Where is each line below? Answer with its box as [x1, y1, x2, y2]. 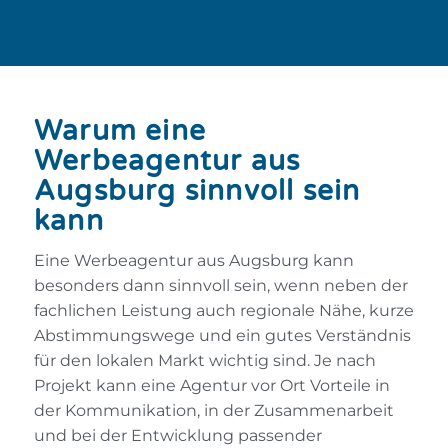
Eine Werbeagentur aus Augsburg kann [34, 251, 354, 271]
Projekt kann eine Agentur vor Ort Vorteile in [34, 376, 390, 396]
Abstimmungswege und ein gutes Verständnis [34, 326, 411, 346]
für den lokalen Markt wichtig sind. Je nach [34, 351, 376, 371]
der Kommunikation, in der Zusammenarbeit [34, 401, 394, 421]
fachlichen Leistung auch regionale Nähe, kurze [34, 301, 414, 321]
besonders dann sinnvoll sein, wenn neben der [34, 276, 408, 296]
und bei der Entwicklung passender [34, 426, 322, 446]
